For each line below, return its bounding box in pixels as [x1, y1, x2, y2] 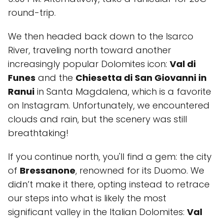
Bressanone [20, 164, 75, 177]
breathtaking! [8, 127, 69, 139]
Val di [170, 58, 196, 70]
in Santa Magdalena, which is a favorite [35, 85, 211, 98]
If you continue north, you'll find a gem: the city [8, 150, 212, 163]
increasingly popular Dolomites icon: [8, 58, 170, 70]
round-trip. [8, 6, 56, 19]
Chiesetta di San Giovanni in [75, 72, 207, 84]
